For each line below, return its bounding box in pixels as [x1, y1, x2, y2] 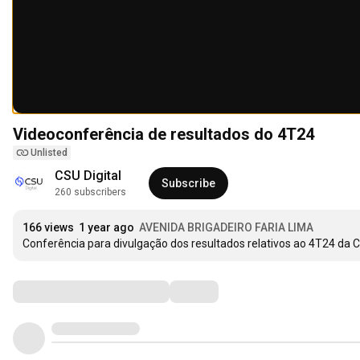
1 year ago [79, 221, 134, 235]
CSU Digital [55, 168, 121, 184]
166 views [22, 221, 74, 235]
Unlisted [31, 147, 67, 159]
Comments [12, 281, 92, 301]
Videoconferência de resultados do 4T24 [13, 125, 314, 145]
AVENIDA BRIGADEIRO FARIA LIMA [139, 221, 313, 235]
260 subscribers [55, 186, 126, 198]
